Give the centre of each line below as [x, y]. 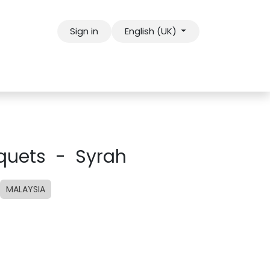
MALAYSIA [26, 189]
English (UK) [150, 31]
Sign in [84, 31]
